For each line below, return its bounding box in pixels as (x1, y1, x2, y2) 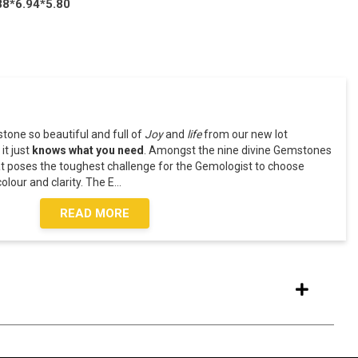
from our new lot (201, 128, 288, 141)
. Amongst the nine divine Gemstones (144, 144, 332, 157)
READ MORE (60, 206, 130, 221)
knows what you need (32, 144, 145, 157)
